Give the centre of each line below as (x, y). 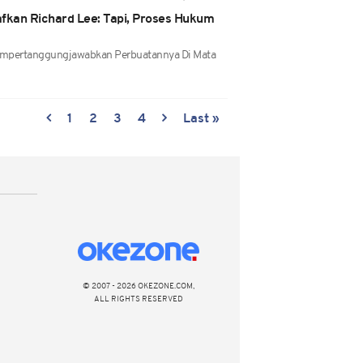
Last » (201, 119)
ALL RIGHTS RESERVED (139, 299)
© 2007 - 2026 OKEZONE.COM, (139, 286)
